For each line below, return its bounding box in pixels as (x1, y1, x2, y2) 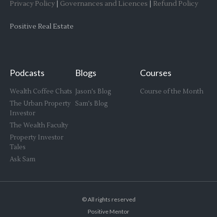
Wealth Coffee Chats (10, 87, 72, 95)
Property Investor (10, 133, 63, 141)
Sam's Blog (75, 99, 108, 108)
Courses (140, 67, 172, 78)
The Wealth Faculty (10, 121, 68, 129)
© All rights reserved (81, 196, 136, 203)
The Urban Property (10, 99, 71, 108)
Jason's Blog (75, 87, 111, 95)
